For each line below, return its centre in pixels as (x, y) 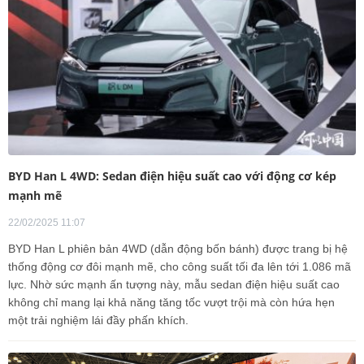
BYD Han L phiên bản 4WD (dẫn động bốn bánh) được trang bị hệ (178, 249)
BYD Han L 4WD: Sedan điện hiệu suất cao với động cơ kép (172, 176)
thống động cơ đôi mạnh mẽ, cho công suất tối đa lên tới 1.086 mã (180, 266)
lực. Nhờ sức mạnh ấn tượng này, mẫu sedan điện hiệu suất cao (174, 284)
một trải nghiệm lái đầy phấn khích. (98, 320)
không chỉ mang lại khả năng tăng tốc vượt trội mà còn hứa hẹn (171, 302)
